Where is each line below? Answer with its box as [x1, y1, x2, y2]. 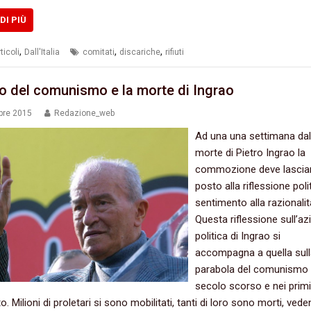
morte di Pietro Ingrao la [195, 146, 306, 159]
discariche [119, 47, 160, 58]
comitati [82, 47, 115, 58]
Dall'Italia [24, 47, 60, 58]
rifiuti [165, 47, 184, 58]
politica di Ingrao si [195, 229, 281, 242]
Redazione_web [53, 108, 115, 118]
